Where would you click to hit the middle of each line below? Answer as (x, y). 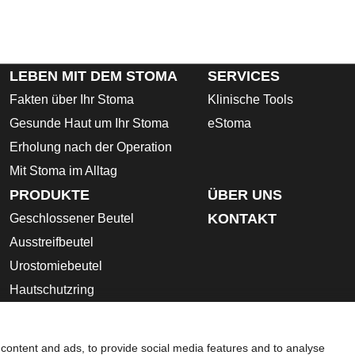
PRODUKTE (50, 195)
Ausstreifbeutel (52, 242)
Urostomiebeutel (56, 266)
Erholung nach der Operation (91, 147)
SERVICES (244, 76)
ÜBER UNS (245, 195)
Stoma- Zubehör (55, 314)
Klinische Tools (250, 100)
